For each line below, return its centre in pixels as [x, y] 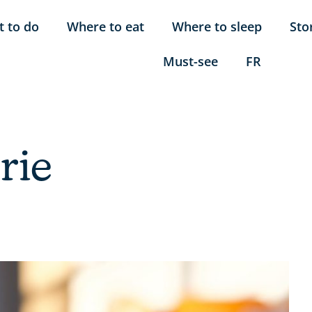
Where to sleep [217, 26]
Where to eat [106, 26]
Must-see [190, 61]
